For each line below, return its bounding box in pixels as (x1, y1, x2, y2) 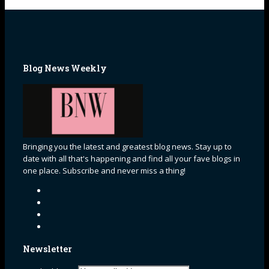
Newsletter (23, 243, 72, 255)
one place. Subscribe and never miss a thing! (23, 165, 186, 177)
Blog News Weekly (23, 62, 107, 74)
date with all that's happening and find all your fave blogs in (23, 153, 240, 165)
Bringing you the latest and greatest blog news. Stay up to (23, 141, 232, 153)
